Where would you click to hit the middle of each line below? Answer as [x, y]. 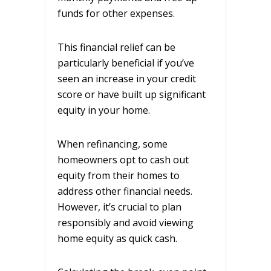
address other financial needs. [125, 191]
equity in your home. [104, 110]
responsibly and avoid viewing [126, 223]
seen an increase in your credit [127, 79]
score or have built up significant [132, 95]
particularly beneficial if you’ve [126, 63]
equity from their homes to [119, 176]
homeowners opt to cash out [123, 160]
